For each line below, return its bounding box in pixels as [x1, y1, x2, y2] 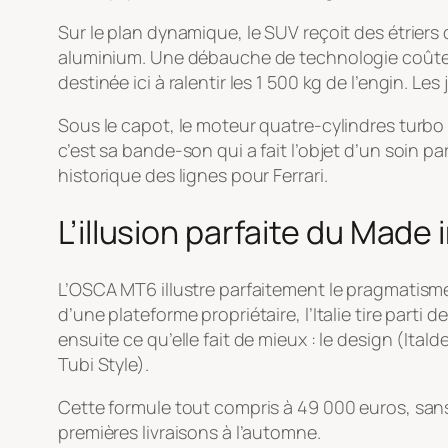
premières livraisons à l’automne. [58, 419, 321, 444]
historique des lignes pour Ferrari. [58, 162, 328, 187]
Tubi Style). [58, 351, 149, 376]
